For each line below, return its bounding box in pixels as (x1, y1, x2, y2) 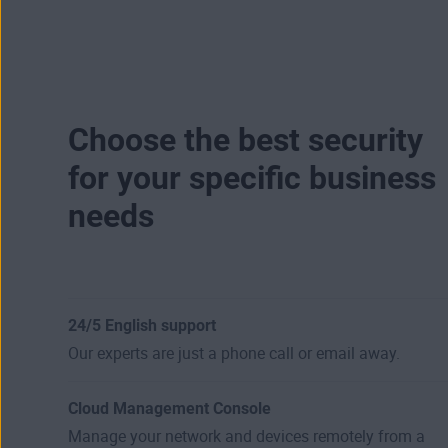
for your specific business (68, 158, 436, 197)
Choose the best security (68, 120, 423, 159)
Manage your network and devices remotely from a (68, 426, 425, 446)
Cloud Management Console (68, 398, 271, 418)
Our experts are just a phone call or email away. (68, 343, 400, 363)
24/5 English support (68, 315, 216, 335)
